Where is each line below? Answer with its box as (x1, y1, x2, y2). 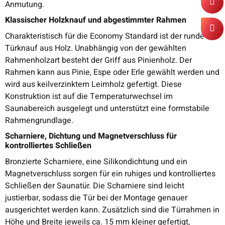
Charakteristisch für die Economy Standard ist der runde (5, 30, 204, 42)
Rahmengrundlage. (5, 114, 73, 127)
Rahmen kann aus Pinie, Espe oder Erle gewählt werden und (5, 66, 219, 78)
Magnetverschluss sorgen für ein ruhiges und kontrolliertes (5, 167, 215, 180)
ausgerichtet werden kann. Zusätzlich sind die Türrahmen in (5, 203, 219, 216)
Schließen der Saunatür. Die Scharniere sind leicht (5, 179, 184, 192)
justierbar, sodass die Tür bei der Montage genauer (5, 191, 187, 204)
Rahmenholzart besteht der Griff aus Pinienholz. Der (5, 54, 192, 66)
